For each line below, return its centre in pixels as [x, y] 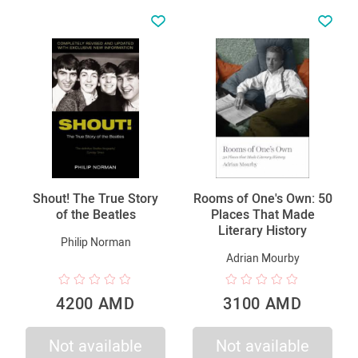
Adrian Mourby [263, 258]
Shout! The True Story [95, 198]
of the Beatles [95, 214]
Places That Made [263, 214]
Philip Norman [95, 242]
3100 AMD [263, 303]
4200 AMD [95, 303]
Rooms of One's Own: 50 [263, 198]
